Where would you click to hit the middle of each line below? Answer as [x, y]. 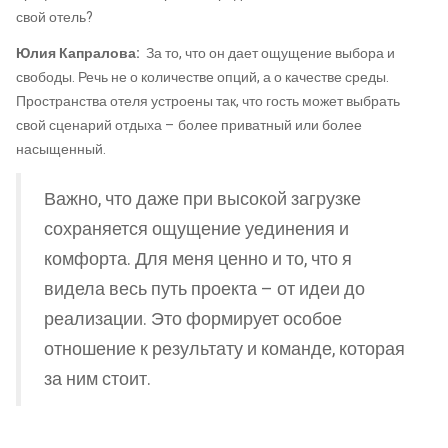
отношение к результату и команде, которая [224, 349]
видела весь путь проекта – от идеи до [204, 289]
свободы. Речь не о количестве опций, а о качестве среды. [202, 77]
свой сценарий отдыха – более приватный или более [189, 125]
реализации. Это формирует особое [193, 319]
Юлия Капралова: [79, 53]
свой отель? [54, 18]
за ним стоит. [97, 379]
